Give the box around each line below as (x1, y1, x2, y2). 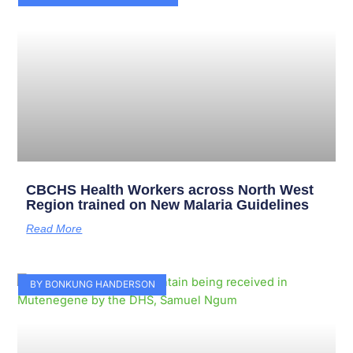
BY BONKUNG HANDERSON (29, 278, 155, 291)
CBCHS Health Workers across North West (26, 182, 314, 199)
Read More (26, 222, 83, 236)
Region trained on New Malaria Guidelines (26, 197, 310, 214)
